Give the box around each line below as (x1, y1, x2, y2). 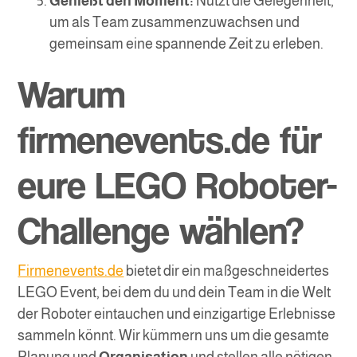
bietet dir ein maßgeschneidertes (124, 263, 330, 280)
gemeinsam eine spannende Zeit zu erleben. (49, 36, 324, 53)
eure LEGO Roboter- (18, 162, 338, 208)
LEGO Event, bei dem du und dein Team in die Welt (18, 284, 331, 301)
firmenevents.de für (18, 116, 323, 163)
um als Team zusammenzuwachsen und (49, 14, 300, 31)
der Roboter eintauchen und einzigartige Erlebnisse (18, 306, 336, 323)
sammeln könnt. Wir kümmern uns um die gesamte (18, 328, 330, 344)
